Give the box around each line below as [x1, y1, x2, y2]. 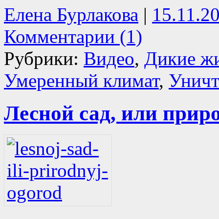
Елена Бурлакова [4, 3, 138, 25]
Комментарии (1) [4, 25, 142, 47]
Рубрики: [4, 47, 84, 69]
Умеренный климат [4, 69, 159, 91]
